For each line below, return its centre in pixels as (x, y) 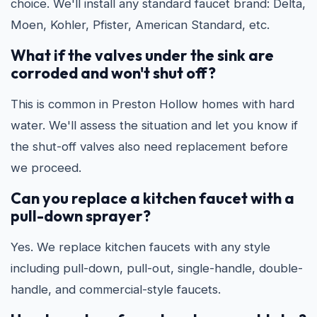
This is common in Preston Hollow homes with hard (152, 104)
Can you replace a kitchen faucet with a (152, 198)
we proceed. (46, 168)
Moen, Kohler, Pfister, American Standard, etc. (140, 25)
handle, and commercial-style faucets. (116, 289)
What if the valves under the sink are (142, 55)
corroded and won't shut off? (113, 73)
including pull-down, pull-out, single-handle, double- (157, 268)
